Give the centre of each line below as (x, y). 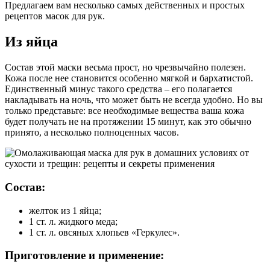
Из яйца (31, 42)
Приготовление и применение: (84, 256)
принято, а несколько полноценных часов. (92, 133)
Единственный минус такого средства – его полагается (118, 89)
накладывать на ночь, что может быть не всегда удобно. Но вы (134, 100)
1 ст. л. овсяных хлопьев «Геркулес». (104, 232)
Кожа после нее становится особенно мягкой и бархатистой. (129, 78)
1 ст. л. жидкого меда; (73, 221)
